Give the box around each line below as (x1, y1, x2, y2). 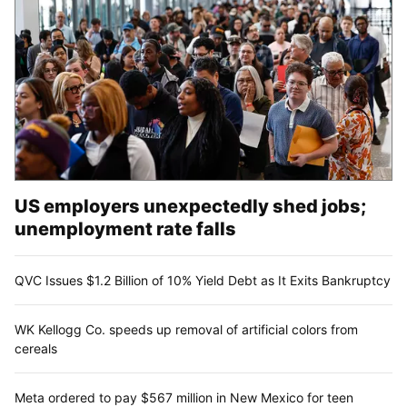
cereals (15, 341, 57, 357)
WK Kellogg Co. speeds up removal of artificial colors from (15, 322, 358, 338)
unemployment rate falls (15, 218, 236, 241)
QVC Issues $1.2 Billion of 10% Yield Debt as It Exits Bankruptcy (15, 273, 391, 289)
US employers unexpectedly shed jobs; (15, 195, 366, 218)
